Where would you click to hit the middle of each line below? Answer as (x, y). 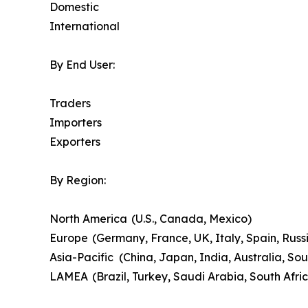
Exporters (75, 142)
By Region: (78, 180)
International (85, 26)
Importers (76, 123)
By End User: (82, 65)
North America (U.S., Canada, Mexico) (151, 219)
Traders (70, 103)
